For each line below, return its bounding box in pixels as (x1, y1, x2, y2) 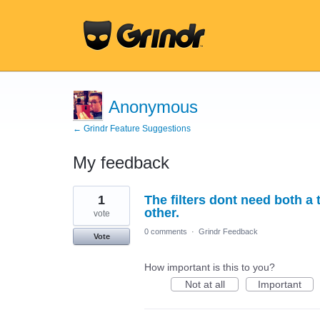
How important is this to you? (144, 261, 275, 273)
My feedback (73, 153, 169, 172)
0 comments (144, 227, 187, 236)
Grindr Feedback (199, 227, 258, 236)
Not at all (184, 279, 225, 290)
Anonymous (109, 97, 198, 116)
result (73, 195, 98, 206)
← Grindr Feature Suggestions (73, 124, 191, 134)
